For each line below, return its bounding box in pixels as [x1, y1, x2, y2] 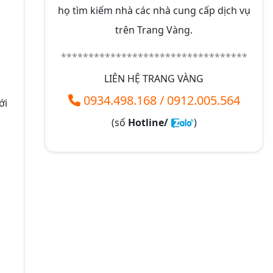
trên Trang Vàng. [115, 23, 193, 37]
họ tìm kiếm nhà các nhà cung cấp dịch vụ [57, 3, 250, 17]
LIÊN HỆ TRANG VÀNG [104, 71, 204, 85]
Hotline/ [127, 115, 171, 129]
